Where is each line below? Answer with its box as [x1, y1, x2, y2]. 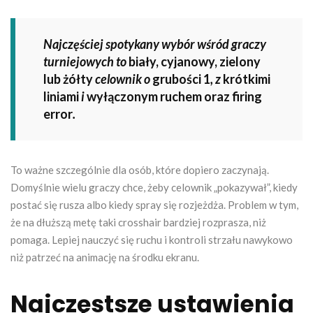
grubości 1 [152, 71, 210, 87]
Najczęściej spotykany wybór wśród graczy [43, 36, 266, 52]
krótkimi [223, 71, 270, 87]
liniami [43, 88, 79, 104]
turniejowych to [43, 53, 129, 69]
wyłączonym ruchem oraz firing [87, 88, 262, 104]
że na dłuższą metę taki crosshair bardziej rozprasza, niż [10, 215, 266, 228]
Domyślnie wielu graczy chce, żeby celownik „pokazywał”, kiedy [10, 180, 298, 194]
